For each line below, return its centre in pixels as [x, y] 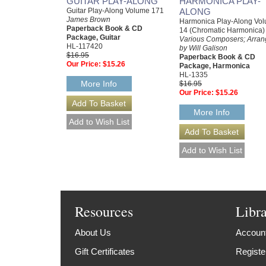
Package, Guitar [94, 38]
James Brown [88, 20]
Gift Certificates [105, 251]
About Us [93, 232]
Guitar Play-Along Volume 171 [115, 11]
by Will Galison [203, 48]
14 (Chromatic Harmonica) [222, 31]
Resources [104, 211]
